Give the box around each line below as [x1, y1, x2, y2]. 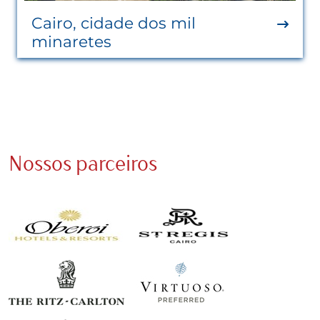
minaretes [31, 31, 111, 51]
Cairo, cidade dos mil [31, 13, 196, 32]
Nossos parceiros [9, 149, 157, 176]
